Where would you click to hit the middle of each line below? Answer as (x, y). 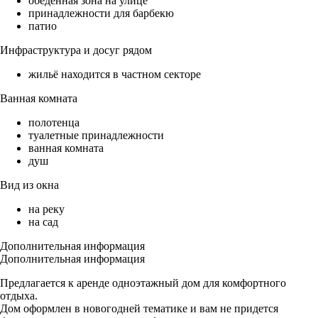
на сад (43, 222)
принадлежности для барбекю (101, 13)
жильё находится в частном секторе (115, 75)
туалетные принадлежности (96, 136)
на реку (46, 209)
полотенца (54, 123)
